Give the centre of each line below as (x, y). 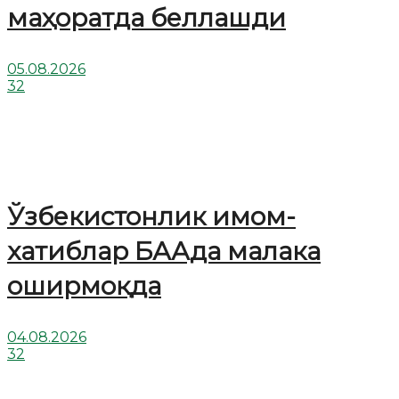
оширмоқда (84, 285)
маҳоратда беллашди (147, 17)
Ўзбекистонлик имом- (151, 216)
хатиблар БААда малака (164, 251)
